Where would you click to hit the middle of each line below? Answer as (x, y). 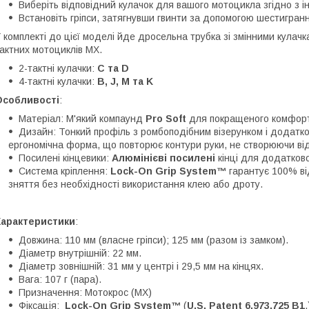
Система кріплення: (64, 171)
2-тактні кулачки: (58, 68)
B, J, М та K (125, 81)
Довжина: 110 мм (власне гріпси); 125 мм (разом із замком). (153, 240)
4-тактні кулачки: (58, 81)
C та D (113, 68)
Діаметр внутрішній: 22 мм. (80, 253)
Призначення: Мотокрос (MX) (85, 292)
